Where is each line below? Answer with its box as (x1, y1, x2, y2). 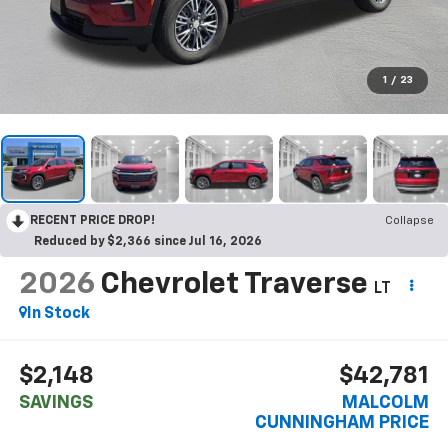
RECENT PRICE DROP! (30, 214, 155, 227)
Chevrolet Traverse (99, 269, 368, 300)
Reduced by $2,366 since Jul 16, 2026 (34, 235, 262, 248)
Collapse (385, 214, 434, 227)
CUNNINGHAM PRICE (255, 414, 430, 433)
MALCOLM (342, 394, 430, 413)
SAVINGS (18, 394, 93, 413)
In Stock (26, 305, 90, 322)
